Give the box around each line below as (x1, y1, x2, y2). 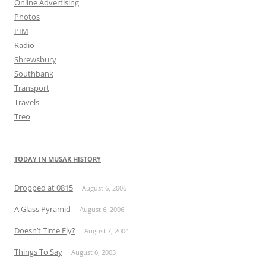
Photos (14, 11, 40, 22)
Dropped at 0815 (14, 182, 73, 193)
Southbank (14, 68, 53, 79)
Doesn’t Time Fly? (14, 225, 75, 236)
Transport (14, 83, 49, 93)
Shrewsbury (14, 54, 56, 65)
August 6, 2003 (71, 248, 116, 256)
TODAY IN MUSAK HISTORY (14, 154, 101, 163)
